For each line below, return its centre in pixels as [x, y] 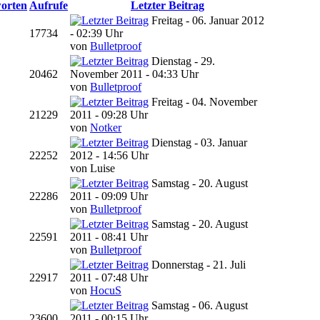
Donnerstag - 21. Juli [199, 264]
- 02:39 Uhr [96, 33]
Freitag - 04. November [204, 101]
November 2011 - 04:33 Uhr [134, 74]
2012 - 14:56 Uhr [109, 155]
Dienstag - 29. [183, 61]
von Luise [92, 168]
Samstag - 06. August [200, 305]
